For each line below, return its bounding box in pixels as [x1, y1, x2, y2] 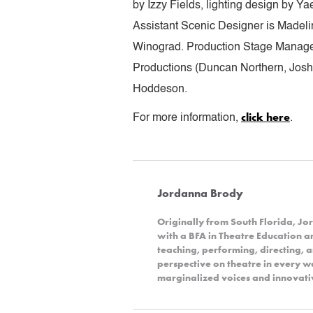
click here [241, 109, 290, 124]
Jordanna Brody [157, 185, 243, 201]
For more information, [133, 112, 241, 124]
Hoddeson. [133, 83, 187, 95]
